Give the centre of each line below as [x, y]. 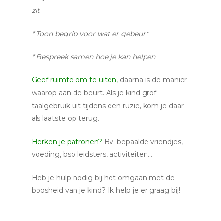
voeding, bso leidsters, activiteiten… [92, 154]
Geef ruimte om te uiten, [75, 80]
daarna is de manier [152, 80]
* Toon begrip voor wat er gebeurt [90, 34]
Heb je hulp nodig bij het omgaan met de [103, 178]
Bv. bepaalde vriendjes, [142, 142]
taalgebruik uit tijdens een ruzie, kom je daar [108, 106]
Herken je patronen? [67, 142]
